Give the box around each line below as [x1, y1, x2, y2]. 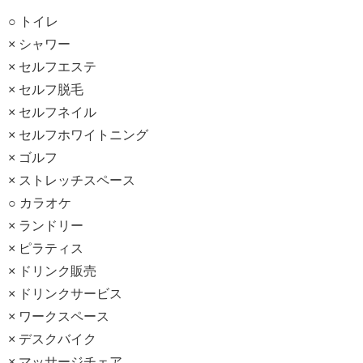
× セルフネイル [8, 105, 96, 120]
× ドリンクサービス [8, 287, 122, 301]
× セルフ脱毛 [8, 83, 83, 97]
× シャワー [8, 37, 70, 52]
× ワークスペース [8, 310, 109, 324]
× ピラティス [8, 241, 83, 256]
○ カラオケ [8, 196, 71, 211]
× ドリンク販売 [8, 264, 96, 279]
